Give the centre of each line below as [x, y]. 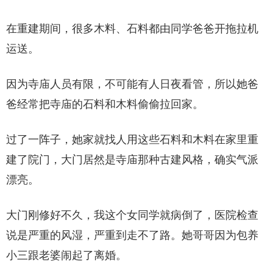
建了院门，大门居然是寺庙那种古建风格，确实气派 [132, 160]
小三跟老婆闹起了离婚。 [66, 256]
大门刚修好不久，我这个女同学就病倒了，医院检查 [132, 215]
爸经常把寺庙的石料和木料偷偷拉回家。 [105, 105]
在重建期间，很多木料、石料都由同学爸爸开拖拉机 [132, 29]
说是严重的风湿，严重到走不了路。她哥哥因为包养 [132, 236]
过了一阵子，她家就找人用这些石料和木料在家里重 [132, 140]
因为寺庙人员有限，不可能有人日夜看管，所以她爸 [132, 84]
